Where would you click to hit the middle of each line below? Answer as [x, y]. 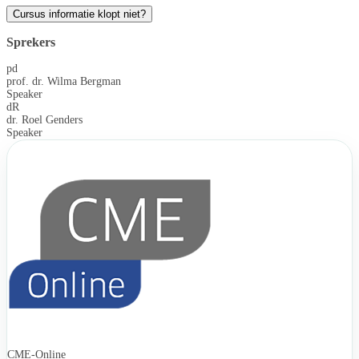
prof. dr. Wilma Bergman [64, 81]
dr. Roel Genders [44, 119]
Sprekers [31, 42]
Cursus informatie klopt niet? [79, 14]
